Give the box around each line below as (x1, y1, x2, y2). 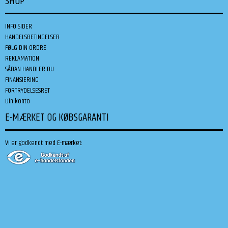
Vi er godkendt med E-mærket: (5, 137, 82, 149)
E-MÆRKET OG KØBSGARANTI (5, 109, 109, 126)
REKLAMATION (5, 52, 39, 64)
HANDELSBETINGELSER (5, 31, 60, 43)
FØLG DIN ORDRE (5, 42, 46, 53)
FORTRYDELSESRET (5, 84, 50, 96)
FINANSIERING (5, 74, 39, 85)
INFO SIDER (5, 20, 32, 32)
